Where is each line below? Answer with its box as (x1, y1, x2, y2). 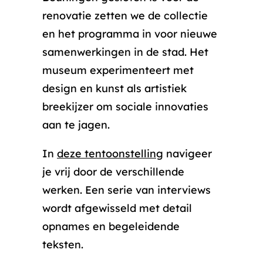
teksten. (42, 238, 83, 251)
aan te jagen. (42, 118, 110, 131)
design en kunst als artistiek (42, 82, 187, 95)
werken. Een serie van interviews (42, 183, 211, 197)
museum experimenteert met (42, 63, 194, 77)
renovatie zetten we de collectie (42, 9, 208, 22)
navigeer (163, 147, 212, 160)
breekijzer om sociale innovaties (42, 100, 208, 113)
